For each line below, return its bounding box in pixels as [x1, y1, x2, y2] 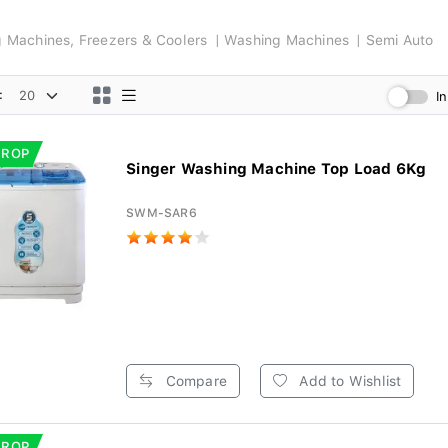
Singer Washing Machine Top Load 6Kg [126, 160, 427, 178]
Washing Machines [224, 32, 350, 48]
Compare [161, 373, 227, 389]
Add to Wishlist [295, 373, 402, 389]
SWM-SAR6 [126, 206, 197, 220]
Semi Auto [365, 32, 434, 48]
